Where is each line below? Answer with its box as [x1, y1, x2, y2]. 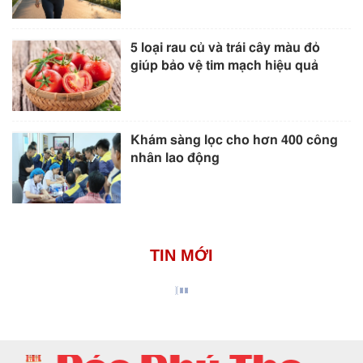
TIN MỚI [150, 246, 213, 265]
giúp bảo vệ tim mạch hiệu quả [130, 58, 322, 72]
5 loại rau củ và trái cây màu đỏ [130, 41, 321, 54]
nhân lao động [130, 151, 220, 164]
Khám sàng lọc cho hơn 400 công [130, 133, 339, 147]
